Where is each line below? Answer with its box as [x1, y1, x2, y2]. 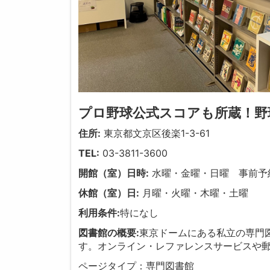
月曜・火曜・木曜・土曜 [139, 187, 249, 199]
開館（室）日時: [78, 167, 149, 180]
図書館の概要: [78, 227, 140, 239]
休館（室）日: [78, 187, 140, 199]
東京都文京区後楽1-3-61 [101, 127, 210, 140]
